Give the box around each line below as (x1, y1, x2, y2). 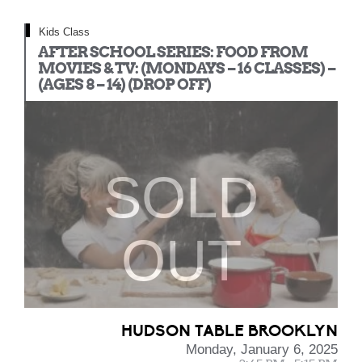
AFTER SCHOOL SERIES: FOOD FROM (38, 43, 308, 61)
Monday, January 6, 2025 (186, 342, 338, 357)
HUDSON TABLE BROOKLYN (121, 321, 338, 341)
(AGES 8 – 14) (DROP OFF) (38, 75, 211, 94)
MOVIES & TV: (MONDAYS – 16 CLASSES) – (38, 59, 335, 78)
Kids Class (39, 26, 90, 38)
